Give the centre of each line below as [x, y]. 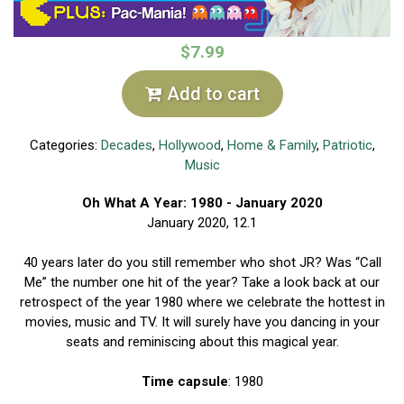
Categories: [65, 145]
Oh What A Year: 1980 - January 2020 [202, 202]
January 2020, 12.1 [202, 222]
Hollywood [189, 145]
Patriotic [347, 145]
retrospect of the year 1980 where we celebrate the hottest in [202, 302]
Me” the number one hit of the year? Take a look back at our [202, 282]
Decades [126, 145]
